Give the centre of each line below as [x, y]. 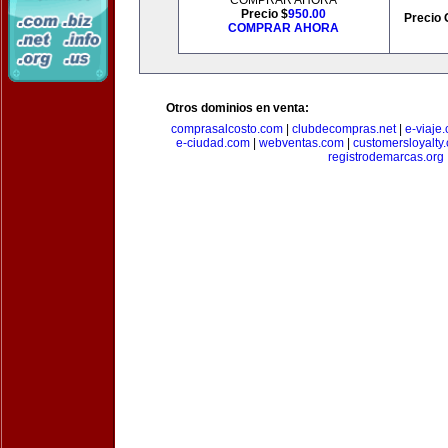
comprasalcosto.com [227, 129]
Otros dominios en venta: [237, 108]
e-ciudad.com [212, 143]
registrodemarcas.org [386, 157]
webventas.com [301, 143]
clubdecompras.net [344, 129]
